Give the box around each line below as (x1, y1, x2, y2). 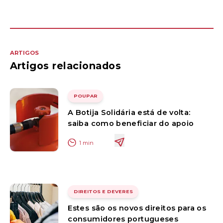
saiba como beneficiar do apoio (68, 119, 194, 128)
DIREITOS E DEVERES (73, 189, 133, 195)
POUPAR (73, 93, 98, 99)
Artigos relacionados (9, 59, 121, 72)
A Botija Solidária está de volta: (68, 108, 191, 117)
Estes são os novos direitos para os (68, 204, 207, 213)
